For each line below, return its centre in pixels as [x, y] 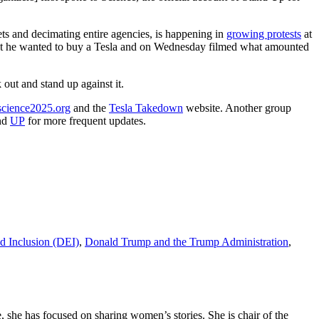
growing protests [264, 33]
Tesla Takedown [146, 108]
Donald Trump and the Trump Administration [187, 241]
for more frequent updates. [87, 120]
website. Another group [237, 108]
